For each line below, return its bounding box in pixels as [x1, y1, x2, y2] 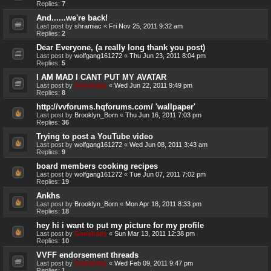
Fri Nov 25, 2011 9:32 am [109, 22, 183, 30]
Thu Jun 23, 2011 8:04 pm [129, 51, 206, 59]
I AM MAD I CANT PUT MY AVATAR [36, 72, 166, 82]
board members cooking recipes [36, 161, 158, 171]
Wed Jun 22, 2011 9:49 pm [114, 81, 192, 89]
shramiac [74, 22, 102, 30]
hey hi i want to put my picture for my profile [36, 220, 204, 230]
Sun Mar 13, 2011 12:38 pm [114, 229, 195, 237]
